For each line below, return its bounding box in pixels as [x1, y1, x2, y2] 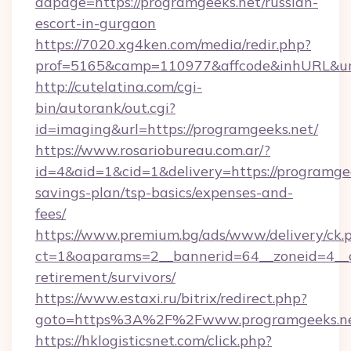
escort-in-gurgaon [35, 14, 156, 32]
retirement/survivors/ [35, 268, 175, 286]
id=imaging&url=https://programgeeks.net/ [35, 120, 318, 138]
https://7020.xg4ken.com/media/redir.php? [35, 35, 311, 53]
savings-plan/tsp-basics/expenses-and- [35, 183, 293, 201]
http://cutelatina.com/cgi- [35, 78, 202, 96]
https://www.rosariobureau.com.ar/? [35, 141, 270, 159]
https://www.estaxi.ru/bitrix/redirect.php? [35, 289, 307, 307]
